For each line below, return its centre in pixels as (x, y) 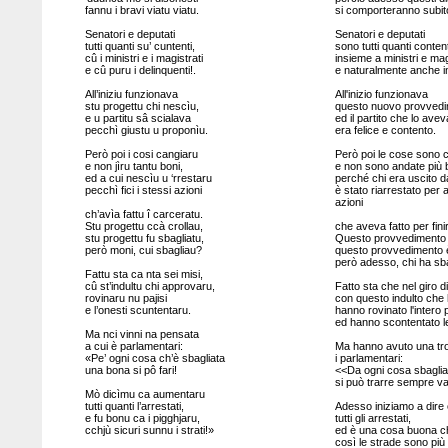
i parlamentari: (368, 358)
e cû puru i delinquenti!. (140, 70)
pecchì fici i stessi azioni (143, 190)
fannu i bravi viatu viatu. (141, 10)
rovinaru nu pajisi (125, 298)
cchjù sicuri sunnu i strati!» (149, 430)
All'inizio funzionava (381, 94)
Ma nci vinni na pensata (141, 334)
